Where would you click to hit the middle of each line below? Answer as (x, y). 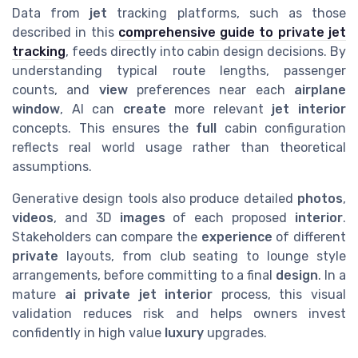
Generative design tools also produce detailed (155, 199)
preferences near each (211, 90)
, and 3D (87, 218)
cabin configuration (281, 129)
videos (33, 218)
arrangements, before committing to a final (144, 276)
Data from (51, 14)
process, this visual (280, 295)
